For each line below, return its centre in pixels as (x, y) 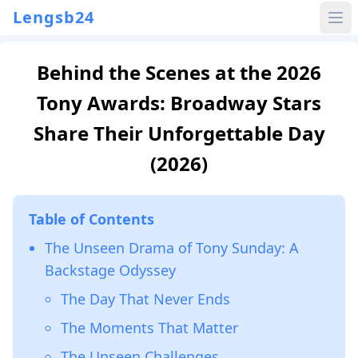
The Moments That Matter (149, 328)
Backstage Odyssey (110, 270)
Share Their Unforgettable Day (179, 133)
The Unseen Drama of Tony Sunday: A (172, 248)
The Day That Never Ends (145, 299)
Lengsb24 (54, 17)
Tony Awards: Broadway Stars (179, 103)
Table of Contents (91, 219)
